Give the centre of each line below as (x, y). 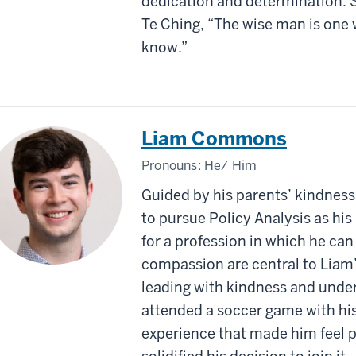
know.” (166, 47)
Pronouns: (173, 165)
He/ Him (231, 165)
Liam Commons (214, 138)
